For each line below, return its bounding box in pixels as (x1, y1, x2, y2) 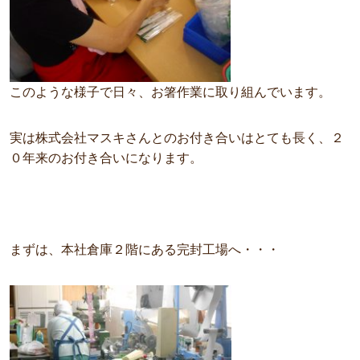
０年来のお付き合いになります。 (10, 150, 202, 165)
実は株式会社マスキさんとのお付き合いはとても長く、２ (10, 130, 344, 145)
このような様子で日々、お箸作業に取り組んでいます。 (10, 84, 331, 99)
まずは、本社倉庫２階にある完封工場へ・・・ (10, 242, 280, 256)
